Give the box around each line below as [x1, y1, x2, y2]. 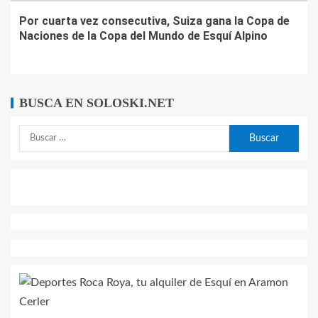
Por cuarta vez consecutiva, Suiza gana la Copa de [19, 14, 290, 28]
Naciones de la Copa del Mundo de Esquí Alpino [19, 29, 268, 43]
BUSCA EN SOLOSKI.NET [19, 96, 174, 111]
